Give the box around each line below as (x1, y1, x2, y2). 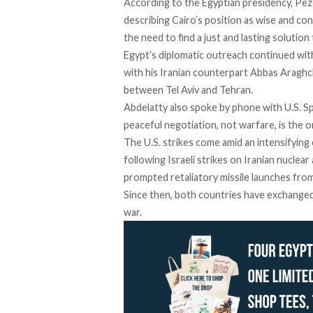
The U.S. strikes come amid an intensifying (124, 136, 312, 149)
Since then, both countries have (124, 189, 267, 201)
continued (249, 49, 295, 61)
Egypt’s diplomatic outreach (124, 49, 249, 61)
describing (124, 14, 170, 27)
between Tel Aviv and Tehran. (124, 84, 255, 96)
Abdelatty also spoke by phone (124, 101, 263, 114)
